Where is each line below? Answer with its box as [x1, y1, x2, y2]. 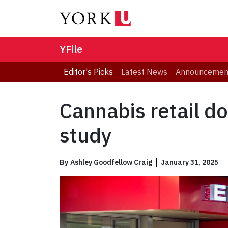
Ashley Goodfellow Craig [70, 158, 152, 167]
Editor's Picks [64, 67, 113, 77]
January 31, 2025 [161, 158, 218, 167]
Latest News [121, 67, 167, 77]
